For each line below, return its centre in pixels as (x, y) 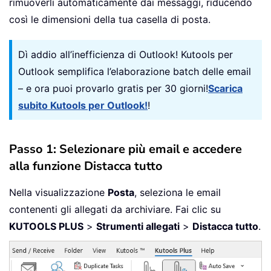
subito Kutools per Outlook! (83, 106)
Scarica (225, 89)
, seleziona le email (178, 193)
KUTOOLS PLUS (46, 227)
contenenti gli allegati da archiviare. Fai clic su (115, 210)
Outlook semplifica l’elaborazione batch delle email (135, 72)
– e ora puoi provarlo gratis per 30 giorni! (113, 89)
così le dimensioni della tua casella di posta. (110, 20)
